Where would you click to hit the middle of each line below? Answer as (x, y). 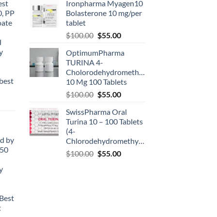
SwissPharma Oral (96, 111)
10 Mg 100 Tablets (96, 81)
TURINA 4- (85, 62)
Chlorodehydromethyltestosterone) (102, 140)
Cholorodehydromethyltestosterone (127, 72)
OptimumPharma (95, 52)
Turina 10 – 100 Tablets (104, 121)
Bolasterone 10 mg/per (104, 13)
